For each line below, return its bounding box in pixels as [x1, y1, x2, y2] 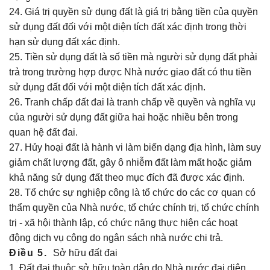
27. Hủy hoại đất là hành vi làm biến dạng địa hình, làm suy [9, 142, 261, 152]
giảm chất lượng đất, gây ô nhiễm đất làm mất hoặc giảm [9, 157, 251, 168]
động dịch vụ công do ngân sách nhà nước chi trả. [9, 233, 225, 243]
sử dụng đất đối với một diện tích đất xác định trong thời [9, 22, 246, 32]
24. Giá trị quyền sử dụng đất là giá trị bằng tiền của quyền [9, 7, 258, 17]
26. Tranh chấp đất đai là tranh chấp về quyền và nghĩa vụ [9, 97, 256, 107]
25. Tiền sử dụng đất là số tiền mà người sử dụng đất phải [9, 52, 257, 62]
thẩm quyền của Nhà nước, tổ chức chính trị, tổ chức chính [9, 202, 259, 213]
